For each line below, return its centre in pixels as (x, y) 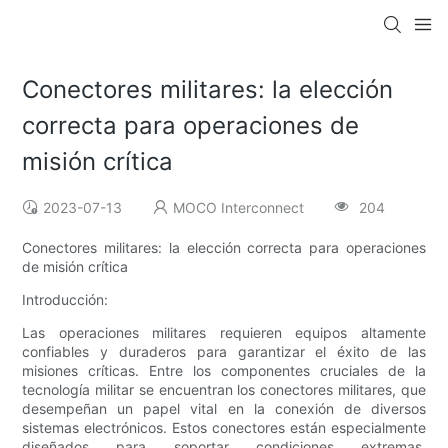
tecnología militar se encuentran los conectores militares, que (224, 390)
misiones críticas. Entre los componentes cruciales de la (224, 371)
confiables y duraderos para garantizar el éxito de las (224, 352)
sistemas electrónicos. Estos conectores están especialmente (224, 428)
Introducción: (65, 300)
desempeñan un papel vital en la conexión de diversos (224, 409)
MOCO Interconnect (239, 208)
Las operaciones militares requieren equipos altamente (224, 333)
